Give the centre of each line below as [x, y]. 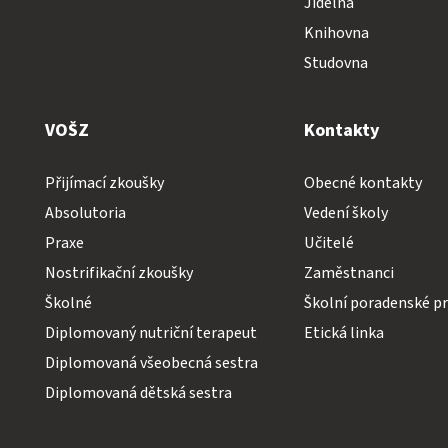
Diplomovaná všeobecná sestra [151, 362]
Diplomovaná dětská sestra [138, 392]
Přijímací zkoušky [104, 182]
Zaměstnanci [348, 272]
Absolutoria [85, 212]
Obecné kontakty [362, 182]
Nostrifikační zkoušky [119, 272]
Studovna [335, 62]
